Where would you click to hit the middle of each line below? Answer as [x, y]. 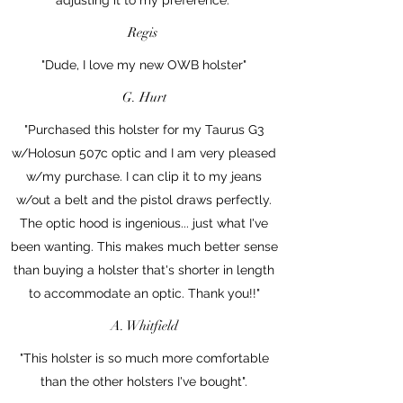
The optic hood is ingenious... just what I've [144, 223]
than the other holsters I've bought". [144, 381]
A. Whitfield [144, 325]
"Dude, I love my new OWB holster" [144, 64]
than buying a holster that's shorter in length [144, 269]
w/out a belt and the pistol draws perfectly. [144, 199]
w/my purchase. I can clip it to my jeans [144, 176]
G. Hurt [144, 97]
